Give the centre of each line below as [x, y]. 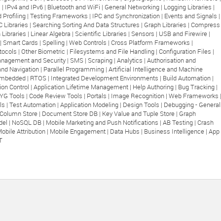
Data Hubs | [127, 131]
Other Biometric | [45, 51]
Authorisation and [171, 60]
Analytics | [132, 60]
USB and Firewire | [184, 34]
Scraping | [102, 60]
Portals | [99, 96]
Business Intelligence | [176, 131]
